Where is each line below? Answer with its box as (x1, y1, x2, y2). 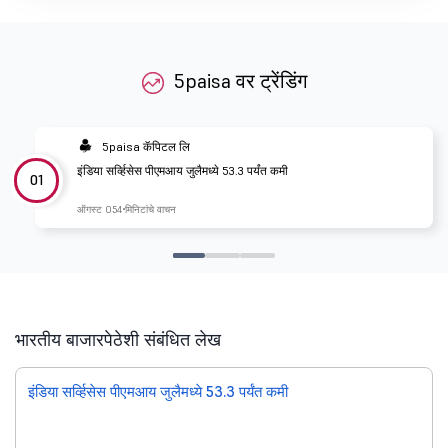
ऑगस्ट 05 (77, 203, 117, 217)
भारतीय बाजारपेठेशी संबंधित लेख (15, 328, 221, 352)
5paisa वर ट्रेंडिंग (174, 68, 307, 95)
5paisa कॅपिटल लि (102, 138, 190, 154)
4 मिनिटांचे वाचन (117, 203, 176, 217)
